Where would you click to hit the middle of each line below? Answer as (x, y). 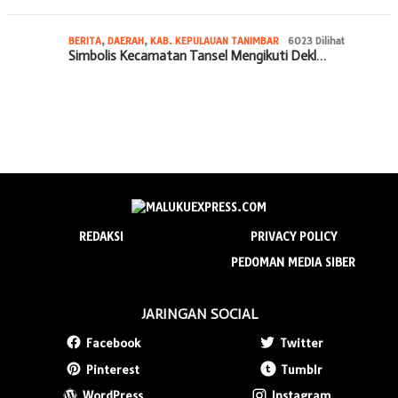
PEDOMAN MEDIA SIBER (294, 262)
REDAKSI (101, 236)
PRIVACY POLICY (293, 236)
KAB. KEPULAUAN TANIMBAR (215, 40)
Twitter (302, 342)
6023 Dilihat (316, 40)
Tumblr (302, 369)
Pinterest (113, 369)
